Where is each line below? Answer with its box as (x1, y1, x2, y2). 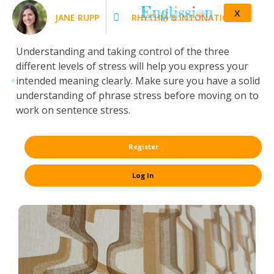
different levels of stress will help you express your (16, 59, 248, 73)
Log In (132, 170, 154, 180)
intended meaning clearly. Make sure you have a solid (16, 74, 260, 87)
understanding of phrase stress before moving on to (16, 89, 259, 102)
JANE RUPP (55, 11, 99, 23)
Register (128, 142, 158, 152)
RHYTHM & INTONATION (131, 11, 235, 23)
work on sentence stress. (16, 103, 130, 117)
